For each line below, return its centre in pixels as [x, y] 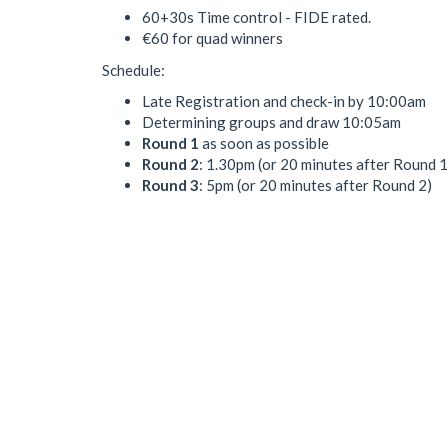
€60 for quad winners [212, 38]
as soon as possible [264, 143]
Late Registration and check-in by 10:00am [284, 101]
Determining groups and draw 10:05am [271, 122]
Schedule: [133, 69]
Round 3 [170, 185]
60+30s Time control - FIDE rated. [256, 17]
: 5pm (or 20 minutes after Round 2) [315, 185]
